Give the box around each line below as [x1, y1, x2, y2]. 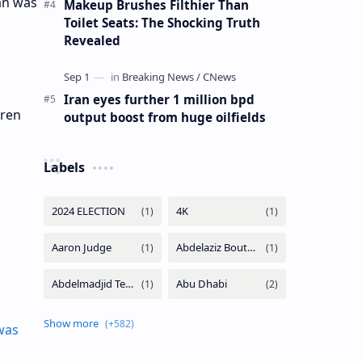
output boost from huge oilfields [63, 108, 266, 125]
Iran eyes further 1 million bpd [63, 90, 255, 107]
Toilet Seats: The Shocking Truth [63, 14, 260, 31]
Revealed [63, 32, 120, 48]
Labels [43, 158, 85, 176]
